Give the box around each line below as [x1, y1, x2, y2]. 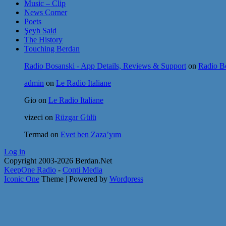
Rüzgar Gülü [55, 112, 96, 122]
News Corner [24, 8, 67, 17]
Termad [24, 130, 48, 139]
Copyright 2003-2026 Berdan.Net [4, 156, 112, 165]
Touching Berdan [24, 44, 80, 53]
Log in [4, 147, 25, 156]
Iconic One [4, 174, 39, 183]
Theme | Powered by [39, 174, 109, 183]
